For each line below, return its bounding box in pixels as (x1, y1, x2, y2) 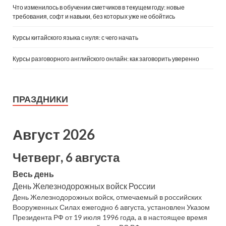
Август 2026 (13, 125, 95, 143)
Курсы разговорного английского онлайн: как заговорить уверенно (13, 54, 199, 63)
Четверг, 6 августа (13, 149, 120, 164)
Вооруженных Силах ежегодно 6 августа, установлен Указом (13, 203, 210, 211)
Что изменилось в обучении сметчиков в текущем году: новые (13, 3, 185, 11)
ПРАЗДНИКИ (13, 93, 68, 104)
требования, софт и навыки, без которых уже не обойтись (13, 12, 175, 20)
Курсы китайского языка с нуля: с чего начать (13, 33, 138, 41)
